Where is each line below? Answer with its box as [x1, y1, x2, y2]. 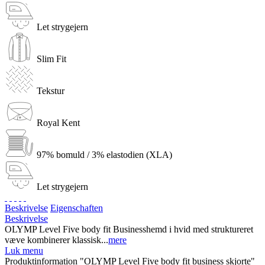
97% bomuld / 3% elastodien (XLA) [37, 149, 172, 160]
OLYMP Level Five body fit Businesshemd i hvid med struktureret [5, 224, 253, 234]
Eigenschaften [50, 202, 103, 213]
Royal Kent [37, 117, 80, 128]
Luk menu [5, 245, 43, 256]
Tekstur [37, 85, 64, 96]
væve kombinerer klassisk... [5, 234, 108, 245]
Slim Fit [37, 53, 66, 64]
